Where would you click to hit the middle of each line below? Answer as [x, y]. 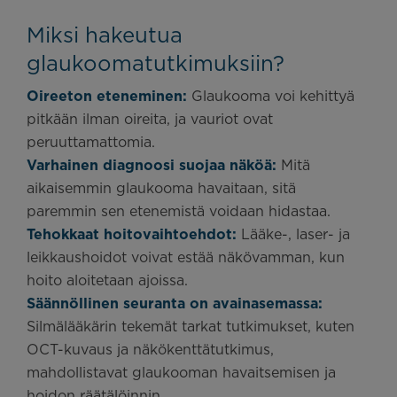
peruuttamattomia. [91, 142]
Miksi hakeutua [105, 35]
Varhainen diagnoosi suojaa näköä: [152, 165]
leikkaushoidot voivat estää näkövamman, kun [186, 257]
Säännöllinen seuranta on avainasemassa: [175, 304]
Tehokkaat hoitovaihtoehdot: [132, 234]
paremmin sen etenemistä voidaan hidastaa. [179, 211]
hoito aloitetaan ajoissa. [107, 280]
